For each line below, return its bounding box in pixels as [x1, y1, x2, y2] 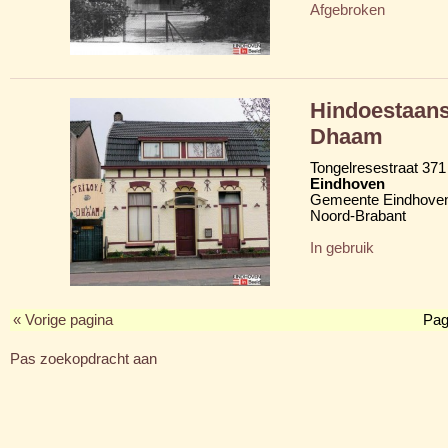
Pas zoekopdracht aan [10, 350, 157, 367]
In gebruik [310, 239, 374, 256]
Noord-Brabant [310, 207, 406, 224]
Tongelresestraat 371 [310, 159, 446, 176]
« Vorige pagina [13, 311, 113, 328]
